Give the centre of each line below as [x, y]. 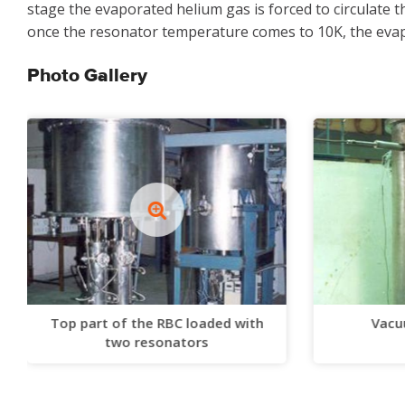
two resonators [156, 341]
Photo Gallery [87, 76]
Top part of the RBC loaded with [157, 322]
